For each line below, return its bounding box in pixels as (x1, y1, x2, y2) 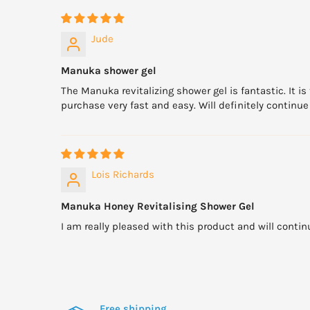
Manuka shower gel (61, 64, 156, 77)
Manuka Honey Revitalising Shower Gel (61, 200, 255, 213)
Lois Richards (91, 168, 154, 181)
